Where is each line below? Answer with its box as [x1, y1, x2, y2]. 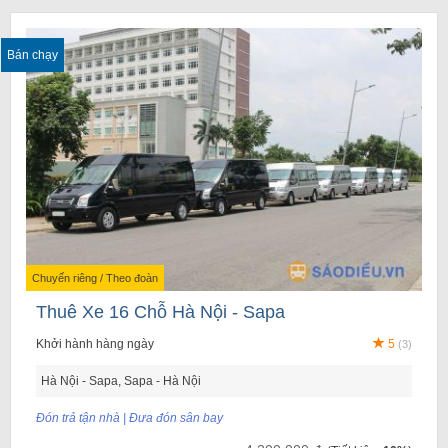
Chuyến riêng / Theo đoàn [32, 272, 158, 285]
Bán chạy [7, 47, 58, 62]
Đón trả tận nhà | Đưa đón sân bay [36, 411, 223, 426]
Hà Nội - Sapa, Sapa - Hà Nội [41, 374, 201, 389]
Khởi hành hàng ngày [36, 337, 154, 352]
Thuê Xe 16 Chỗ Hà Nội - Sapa [36, 302, 285, 323]
